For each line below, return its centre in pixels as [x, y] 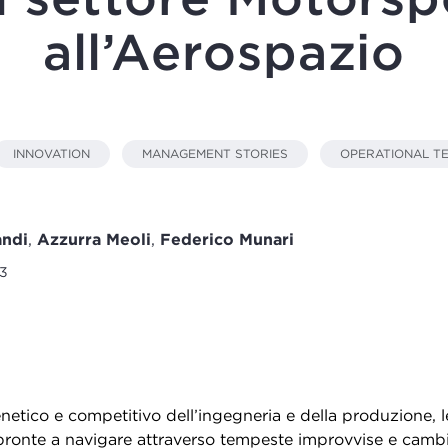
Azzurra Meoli [93, 239]
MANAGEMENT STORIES [214, 153]
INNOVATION [51, 153]
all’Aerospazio [224, 52]
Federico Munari [226, 239]
